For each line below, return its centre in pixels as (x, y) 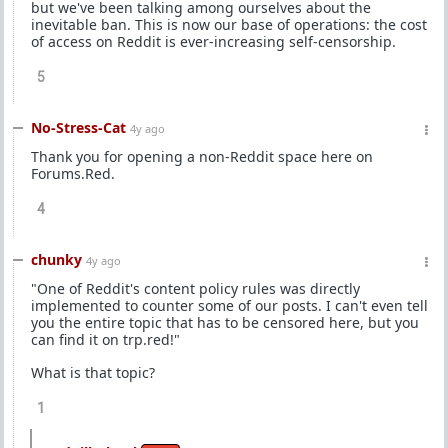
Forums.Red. (73, 173)
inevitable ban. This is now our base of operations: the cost (229, 24)
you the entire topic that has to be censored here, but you (225, 322)
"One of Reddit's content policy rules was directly (195, 288)
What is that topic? (93, 372)
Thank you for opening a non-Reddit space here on (202, 156)
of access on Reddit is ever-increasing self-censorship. (213, 41)
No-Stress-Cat (78, 127)
